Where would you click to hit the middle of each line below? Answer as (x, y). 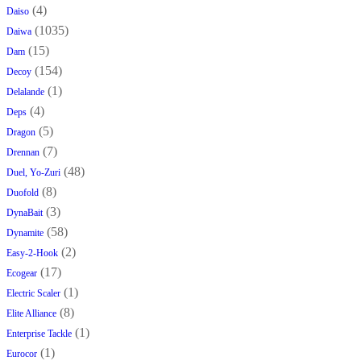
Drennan (23, 153)
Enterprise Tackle (39, 334)
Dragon (21, 133)
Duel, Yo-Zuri (33, 173)
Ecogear (22, 274)
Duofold (23, 193)
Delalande (25, 92)
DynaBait (25, 213)
